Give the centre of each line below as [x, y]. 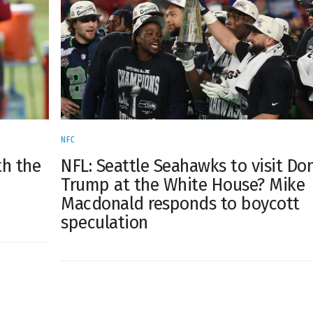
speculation [104, 223]
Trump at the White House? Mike [183, 185]
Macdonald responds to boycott [180, 204]
